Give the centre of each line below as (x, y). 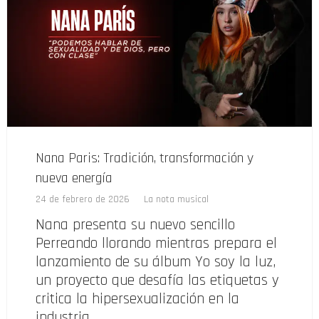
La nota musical (176, 200)
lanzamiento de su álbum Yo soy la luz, (156, 262)
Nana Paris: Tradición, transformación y (145, 158)
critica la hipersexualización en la (137, 299)
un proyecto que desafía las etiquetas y (157, 281)
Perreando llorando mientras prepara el (156, 244)
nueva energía (74, 178)
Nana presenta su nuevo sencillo (135, 225)
